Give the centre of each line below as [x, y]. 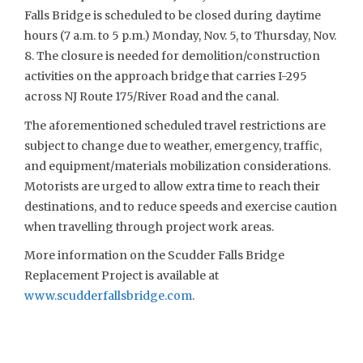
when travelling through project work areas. [149, 226]
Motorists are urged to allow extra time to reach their [172, 186]
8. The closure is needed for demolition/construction [172, 56]
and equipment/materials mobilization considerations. [179, 166]
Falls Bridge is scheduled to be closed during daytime [173, 15]
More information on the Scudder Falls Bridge [154, 255]
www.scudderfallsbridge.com [108, 296]
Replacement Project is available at [122, 275]
